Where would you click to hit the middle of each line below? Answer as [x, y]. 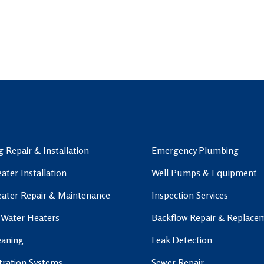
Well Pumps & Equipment [204, 172]
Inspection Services [190, 195]
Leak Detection [182, 240]
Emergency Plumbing [195, 150]
